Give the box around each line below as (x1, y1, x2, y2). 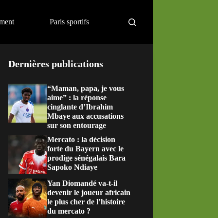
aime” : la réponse (47, 93, 107, 102)
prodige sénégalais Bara (47, 154, 126, 162)
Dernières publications (8, 58, 104, 69)
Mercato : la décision (47, 135, 116, 144)
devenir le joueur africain (47, 188, 131, 197)
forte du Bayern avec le (47, 145, 124, 153)
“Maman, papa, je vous (47, 84, 125, 92)
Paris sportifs (50, 18, 90, 26)
